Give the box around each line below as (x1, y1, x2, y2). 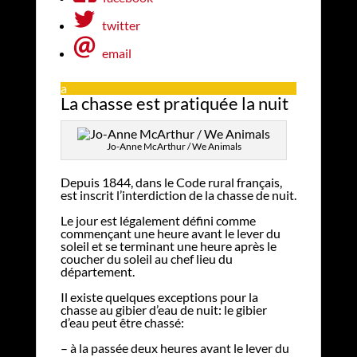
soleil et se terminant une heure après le (60, 237, 277, 253)
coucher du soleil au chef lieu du (60, 250, 233, 266)
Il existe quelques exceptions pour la (60, 288, 258, 304)
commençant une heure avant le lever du (60, 225, 280, 241)
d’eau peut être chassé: (60, 314, 184, 330)
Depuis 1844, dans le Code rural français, (60, 174, 282, 190)
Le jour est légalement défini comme (60, 212, 256, 228)
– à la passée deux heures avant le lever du (60, 339, 289, 355)
